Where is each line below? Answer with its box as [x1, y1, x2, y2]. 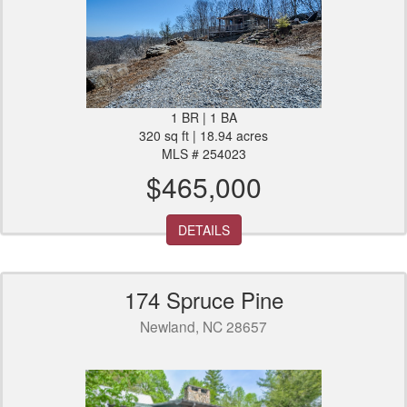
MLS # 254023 [161, 144, 246, 164]
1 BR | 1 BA [170, 108, 237, 127]
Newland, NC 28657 [140, 316, 267, 337]
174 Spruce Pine [124, 283, 283, 316]
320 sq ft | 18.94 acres [139, 126, 268, 145]
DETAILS [177, 221, 230, 240]
